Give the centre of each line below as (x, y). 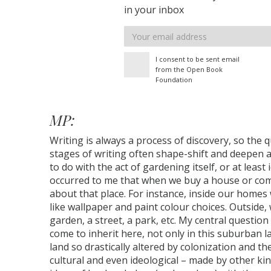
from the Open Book (189, 70)
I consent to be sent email (198, 59)
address (143, 46)
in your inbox (154, 10)
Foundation (174, 80)
